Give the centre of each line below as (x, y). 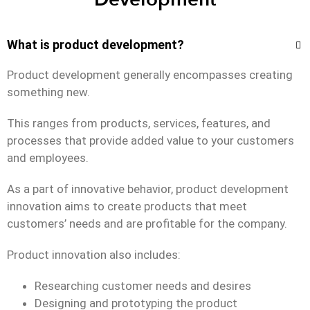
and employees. (47, 157)
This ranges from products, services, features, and (138, 123)
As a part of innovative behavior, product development (147, 189)
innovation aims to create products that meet (127, 206)
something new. (48, 92)
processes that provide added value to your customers (150, 140)
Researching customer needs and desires (143, 285)
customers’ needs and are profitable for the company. (147, 223)
